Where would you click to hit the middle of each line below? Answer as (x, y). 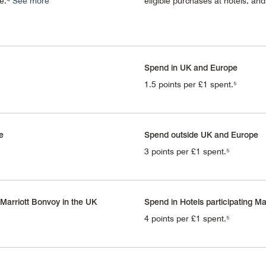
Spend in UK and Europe (191, 67)
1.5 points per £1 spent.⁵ (190, 84)
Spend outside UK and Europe (201, 134)
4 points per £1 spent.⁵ (187, 218)
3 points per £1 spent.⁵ (187, 151)
